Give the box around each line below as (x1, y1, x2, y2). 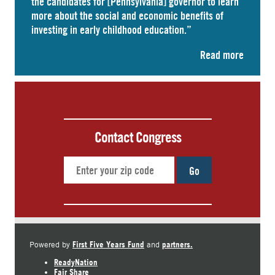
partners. (162, 238, 193, 250)
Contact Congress (94, 128, 181, 146)
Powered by (29, 239, 72, 249)
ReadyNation (54, 256, 98, 268)
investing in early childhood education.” (31, 23, 192, 36)
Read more (200, 48, 244, 61)
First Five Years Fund (72, 238, 144, 250)
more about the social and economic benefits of (31, 9, 223, 22)
